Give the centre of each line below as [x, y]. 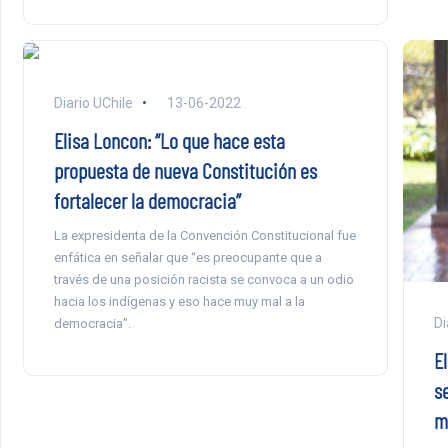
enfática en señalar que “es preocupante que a [187, 257]
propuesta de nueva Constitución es [185, 169]
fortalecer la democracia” [147, 199]
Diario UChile [93, 102]
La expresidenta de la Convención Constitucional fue [204, 235]
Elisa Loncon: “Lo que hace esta [169, 139]
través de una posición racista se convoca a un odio [203, 279]
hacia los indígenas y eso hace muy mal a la [179, 301]
